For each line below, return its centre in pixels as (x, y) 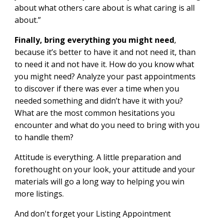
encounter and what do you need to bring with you (107, 125)
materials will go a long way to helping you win (100, 181)
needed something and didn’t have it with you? (99, 100)
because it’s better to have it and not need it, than (105, 52)
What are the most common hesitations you (95, 113)
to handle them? (44, 137)
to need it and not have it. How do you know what (104, 64)
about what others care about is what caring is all (105, 8)
